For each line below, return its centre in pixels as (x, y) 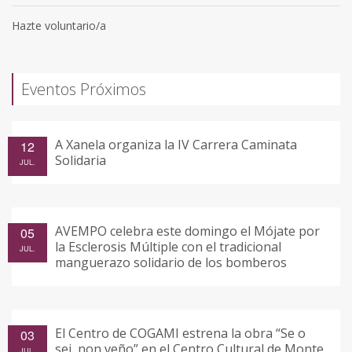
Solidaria (81, 160)
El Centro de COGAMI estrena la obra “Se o (180, 333)
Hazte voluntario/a (59, 25)
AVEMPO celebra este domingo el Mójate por (187, 231)
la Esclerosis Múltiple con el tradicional (168, 246)
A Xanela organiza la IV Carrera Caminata (176, 144)
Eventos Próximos (84, 89)
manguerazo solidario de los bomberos (171, 262)
